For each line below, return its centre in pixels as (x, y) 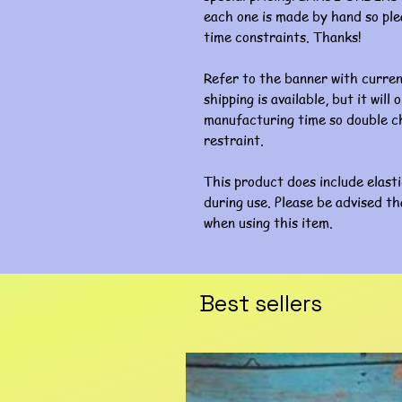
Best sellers (261, 303)
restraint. (234, 140)
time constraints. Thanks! (283, 36)
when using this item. (268, 222)
